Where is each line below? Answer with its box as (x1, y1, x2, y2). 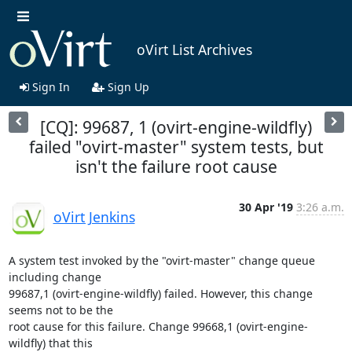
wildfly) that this (8, 335, 93, 350)
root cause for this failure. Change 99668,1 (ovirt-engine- (8, 318, 308, 334)
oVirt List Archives (136, 40, 252, 60)
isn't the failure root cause (75, 155, 277, 178)
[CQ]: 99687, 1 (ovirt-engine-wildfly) (40, 115, 312, 138)
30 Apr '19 (238, 199, 293, 214)
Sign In (28, 79, 70, 94)
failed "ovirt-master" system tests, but (28, 135, 324, 158)
